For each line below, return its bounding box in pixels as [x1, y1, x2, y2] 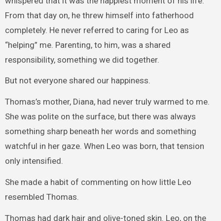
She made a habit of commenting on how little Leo [4, 177, 191, 187]
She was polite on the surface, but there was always [4, 111, 196, 122]
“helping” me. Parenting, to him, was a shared [4, 39, 171, 50]
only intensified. [4, 156, 63, 166]
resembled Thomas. [4, 191, 79, 202]
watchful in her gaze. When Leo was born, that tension [4, 141, 204, 151]
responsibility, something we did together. [4, 54, 159, 65]
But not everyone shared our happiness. [4, 75, 150, 86]
